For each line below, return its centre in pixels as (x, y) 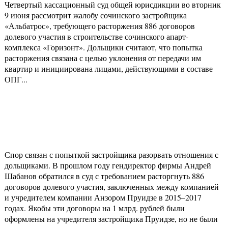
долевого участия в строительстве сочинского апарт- (96, 37)
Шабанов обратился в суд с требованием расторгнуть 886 (104, 176)
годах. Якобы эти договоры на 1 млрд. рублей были (95, 208)
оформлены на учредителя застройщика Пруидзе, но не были (111, 219)
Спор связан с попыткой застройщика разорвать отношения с (111, 155)
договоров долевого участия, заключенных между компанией (112, 187)
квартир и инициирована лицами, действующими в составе (109, 69)
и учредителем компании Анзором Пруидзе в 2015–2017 (103, 197)
